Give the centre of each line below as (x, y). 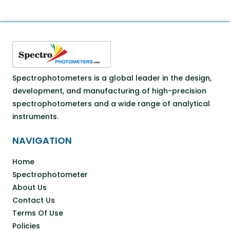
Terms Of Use (38, 213)
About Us (30, 187)
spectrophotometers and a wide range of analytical (111, 103)
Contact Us (34, 200)
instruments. (35, 116)
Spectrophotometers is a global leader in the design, (112, 78)
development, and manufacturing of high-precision (109, 91)
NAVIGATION (42, 140)
